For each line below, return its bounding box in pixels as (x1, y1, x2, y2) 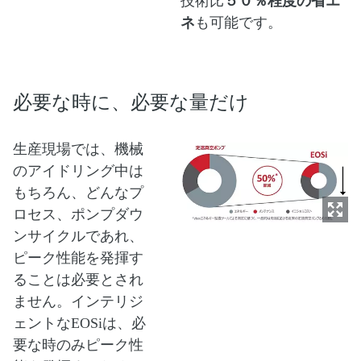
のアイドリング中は (13, 163, 143, 180)
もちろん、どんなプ (13, 185, 143, 201)
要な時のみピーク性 (13, 337, 143, 354)
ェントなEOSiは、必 (13, 315, 146, 332)
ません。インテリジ (13, 293, 143, 310)
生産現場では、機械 (13, 141, 143, 158)
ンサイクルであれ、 (13, 228, 143, 245)
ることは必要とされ (13, 272, 143, 288)
